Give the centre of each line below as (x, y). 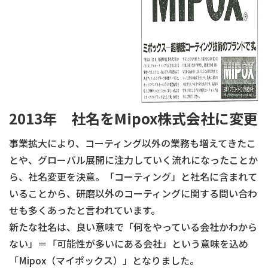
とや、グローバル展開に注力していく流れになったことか (133, 160)
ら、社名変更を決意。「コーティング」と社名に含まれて (133, 176)
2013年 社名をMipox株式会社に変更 (133, 118)
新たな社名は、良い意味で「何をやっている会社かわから (133, 227)
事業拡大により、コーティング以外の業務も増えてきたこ (133, 143)
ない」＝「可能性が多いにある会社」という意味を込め (129, 243)
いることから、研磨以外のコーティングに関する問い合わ (133, 193)
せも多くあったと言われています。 (85, 210)
